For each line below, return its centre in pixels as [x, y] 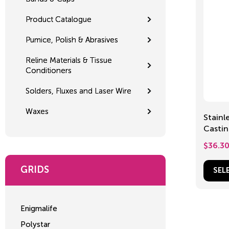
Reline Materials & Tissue [69, 60]
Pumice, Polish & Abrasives [72, 40]
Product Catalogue [59, 19]
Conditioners [49, 70]
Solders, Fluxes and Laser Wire [78, 91]
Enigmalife [39, 208]
